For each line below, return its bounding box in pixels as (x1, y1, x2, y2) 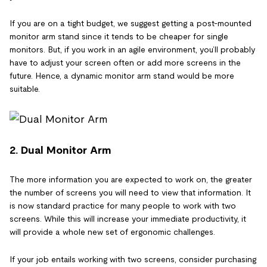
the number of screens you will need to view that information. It (10, 187, 251, 197)
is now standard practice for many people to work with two (10, 200, 236, 210)
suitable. (10, 84, 40, 94)
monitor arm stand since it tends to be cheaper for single (10, 32, 228, 42)
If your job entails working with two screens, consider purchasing (10, 254, 256, 264)
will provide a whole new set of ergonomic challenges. (10, 226, 215, 237)
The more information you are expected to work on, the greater (10, 174, 252, 184)
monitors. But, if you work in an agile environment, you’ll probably (10, 45, 255, 55)
